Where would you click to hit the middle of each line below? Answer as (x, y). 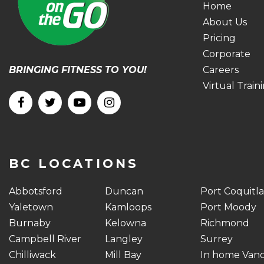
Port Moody (229, 207)
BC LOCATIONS (74, 164)
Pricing (219, 38)
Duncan (124, 191)
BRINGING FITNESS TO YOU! (78, 70)
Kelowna (125, 223)
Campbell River (45, 239)
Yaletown (31, 207)
